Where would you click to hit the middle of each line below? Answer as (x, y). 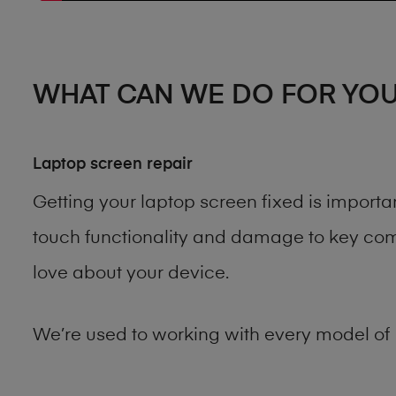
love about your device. (131, 274)
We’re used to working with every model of (213, 336)
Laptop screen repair (113, 164)
